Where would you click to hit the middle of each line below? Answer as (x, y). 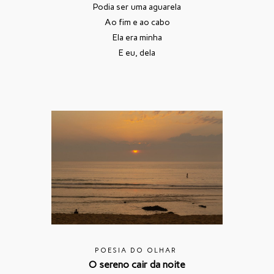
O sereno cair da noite (137, 265)
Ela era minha (137, 37)
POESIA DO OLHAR (135, 251)
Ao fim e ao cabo (137, 22)
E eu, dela (137, 53)
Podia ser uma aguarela (137, 7)
